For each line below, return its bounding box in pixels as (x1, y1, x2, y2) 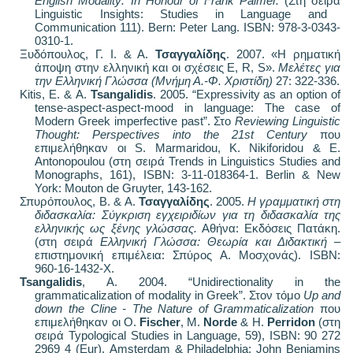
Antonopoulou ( (35, 154, 113, 168)
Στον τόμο (248, 288, 303, 302)
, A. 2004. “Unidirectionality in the (82, 274, 340, 288)
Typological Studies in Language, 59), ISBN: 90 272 (64, 328, 340, 342)
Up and (303, 288, 341, 302)
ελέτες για (288, 60, 341, 74)
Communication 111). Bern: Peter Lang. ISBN (35, 20, 272, 34)
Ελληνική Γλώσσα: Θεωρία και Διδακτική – (100, 234, 341, 248)
